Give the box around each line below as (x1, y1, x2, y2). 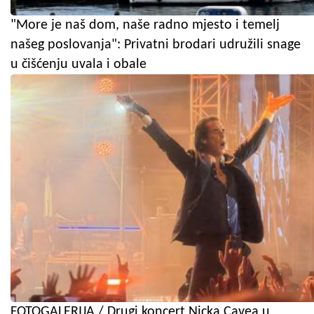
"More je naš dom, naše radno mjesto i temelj (11, 18, 280, 33)
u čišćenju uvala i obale (11, 57, 146, 72)
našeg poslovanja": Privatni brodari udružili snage (11, 38, 301, 53)
